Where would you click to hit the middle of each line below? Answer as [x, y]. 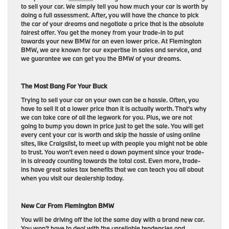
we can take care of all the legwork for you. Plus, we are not [107, 117]
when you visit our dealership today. [72, 178]
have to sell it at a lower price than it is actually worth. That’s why [114, 108]
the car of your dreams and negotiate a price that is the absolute [112, 23]
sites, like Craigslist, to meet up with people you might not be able [114, 143]
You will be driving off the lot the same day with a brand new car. [113, 219]
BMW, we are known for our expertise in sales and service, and [111, 49]
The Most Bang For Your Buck [64, 86]
